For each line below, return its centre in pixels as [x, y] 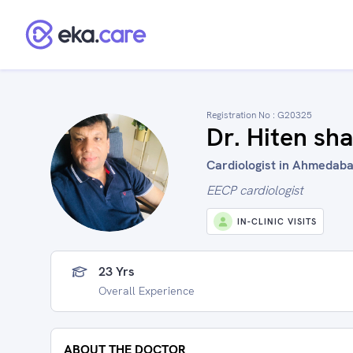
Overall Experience [147, 291]
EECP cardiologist [255, 190]
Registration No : [242, 115]
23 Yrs [117, 271]
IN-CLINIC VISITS [277, 221]
